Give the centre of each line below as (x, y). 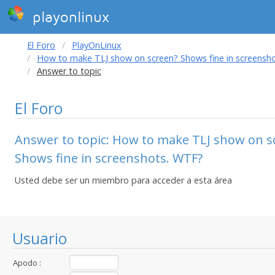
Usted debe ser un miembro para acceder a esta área (123, 180)
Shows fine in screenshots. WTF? (109, 158)
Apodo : (27, 263)
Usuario (40, 238)
